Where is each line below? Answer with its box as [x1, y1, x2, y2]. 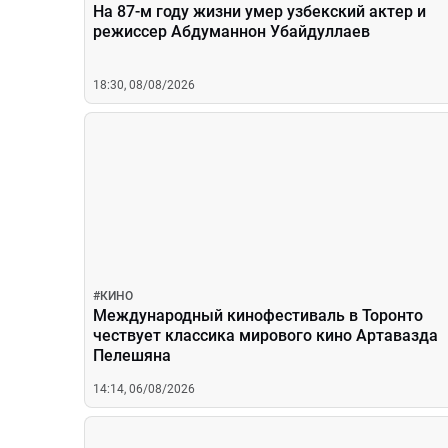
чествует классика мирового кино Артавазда [93, 326, 438, 345]
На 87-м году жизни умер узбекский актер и [93, 2, 426, 21]
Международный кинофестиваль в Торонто [93, 306, 423, 325]
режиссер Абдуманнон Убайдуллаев [93, 22, 370, 41]
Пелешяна [93, 346, 171, 365]
